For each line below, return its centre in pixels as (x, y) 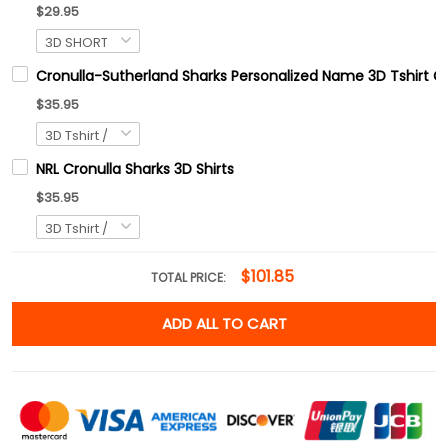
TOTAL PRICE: (189, 277)
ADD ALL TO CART (224, 323)
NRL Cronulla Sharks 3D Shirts (135, 168)
